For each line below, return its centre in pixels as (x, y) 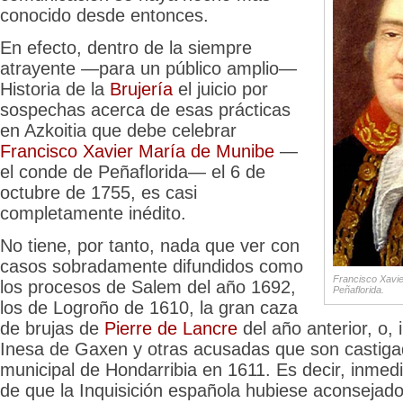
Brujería (141, 89)
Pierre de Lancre (171, 328)
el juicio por (220, 89)
